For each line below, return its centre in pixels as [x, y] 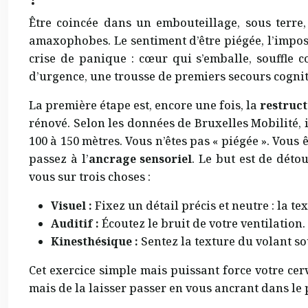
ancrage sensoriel [140, 159]
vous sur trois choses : [90, 177]
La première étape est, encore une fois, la [144, 106]
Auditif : [75, 224]
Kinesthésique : [95, 242]
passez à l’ [59, 159]
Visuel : [71, 206]
